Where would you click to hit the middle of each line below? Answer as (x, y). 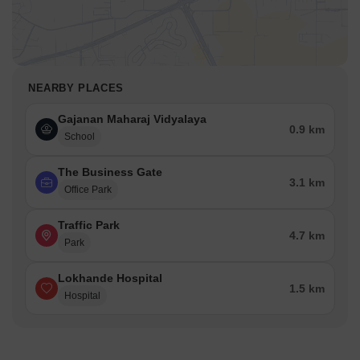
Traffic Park (89, 225)
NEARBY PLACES (76, 88)
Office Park (88, 190)
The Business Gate (110, 172)
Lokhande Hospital (110, 278)
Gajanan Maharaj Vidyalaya (132, 119)
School (80, 137)
